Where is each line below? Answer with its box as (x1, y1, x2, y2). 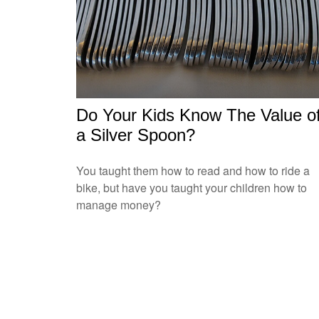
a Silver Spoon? (76, 125, 195, 145)
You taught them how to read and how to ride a (76, 162, 310, 179)
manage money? (76, 196, 161, 213)
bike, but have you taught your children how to (76, 179, 307, 196)
